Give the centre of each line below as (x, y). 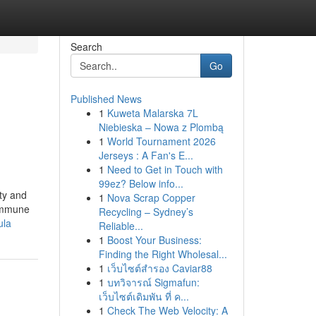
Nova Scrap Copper (151, 197)
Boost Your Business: (154, 240)
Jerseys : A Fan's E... (146, 155)
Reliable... (121, 226)
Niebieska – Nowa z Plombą (161, 127)
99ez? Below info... (141, 183)
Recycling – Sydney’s (146, 212)
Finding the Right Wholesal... (163, 254)
